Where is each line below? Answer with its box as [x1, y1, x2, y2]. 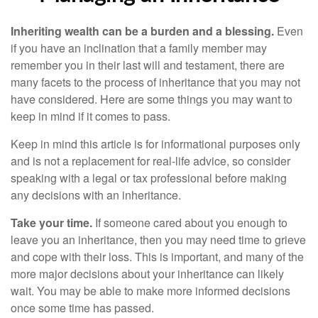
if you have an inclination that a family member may [11, 40, 267, 56]
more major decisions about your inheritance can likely [11, 265, 284, 282]
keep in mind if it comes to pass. [11, 108, 170, 124]
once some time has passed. [11, 300, 154, 316]
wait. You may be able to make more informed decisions [11, 283, 290, 299]
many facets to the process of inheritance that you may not [11, 74, 300, 90]
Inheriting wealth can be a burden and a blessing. [11, 23, 274, 39]
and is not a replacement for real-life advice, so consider [11, 153, 290, 169]
